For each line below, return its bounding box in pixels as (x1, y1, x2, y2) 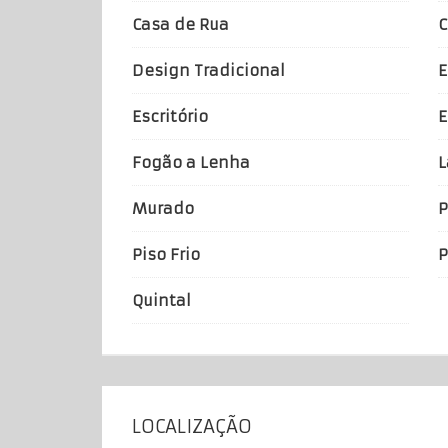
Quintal (132, 290, 191, 310)
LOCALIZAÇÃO (132, 414, 252, 438)
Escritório (132, 106, 208, 126)
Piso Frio (132, 244, 200, 264)
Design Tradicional (132, 60, 285, 80)
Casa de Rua (132, 14, 229, 34)
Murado (132, 198, 194, 218)
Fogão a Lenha (132, 152, 250, 172)
